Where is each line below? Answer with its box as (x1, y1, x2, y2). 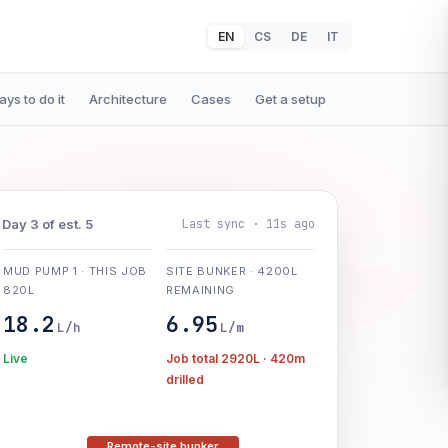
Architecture (89, 91, 167, 107)
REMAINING (165, 283, 235, 297)
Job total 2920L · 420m (165, 351, 305, 366)
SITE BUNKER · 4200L (165, 264, 298, 278)
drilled (165, 372, 204, 387)
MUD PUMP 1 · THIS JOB (3, 264, 147, 278)
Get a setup (255, 91, 326, 107)
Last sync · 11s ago (181, 215, 315, 232)
